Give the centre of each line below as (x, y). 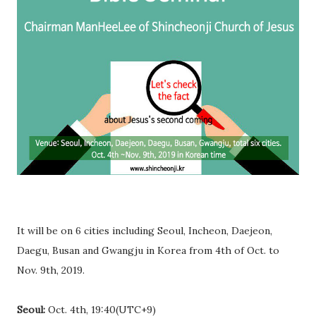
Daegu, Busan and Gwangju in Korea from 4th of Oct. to (148, 250)
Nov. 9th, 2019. (51, 270)
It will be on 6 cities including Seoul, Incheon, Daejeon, (145, 230)
